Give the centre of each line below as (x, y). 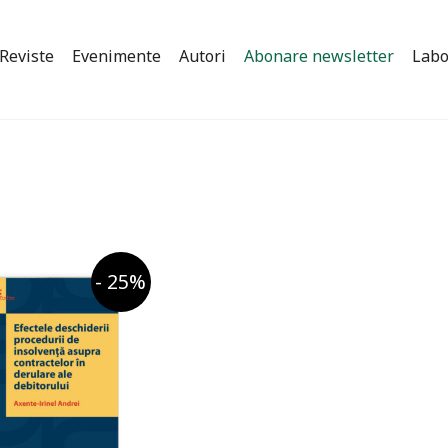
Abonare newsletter (319, 56)
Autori (202, 56)
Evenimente (116, 56)
